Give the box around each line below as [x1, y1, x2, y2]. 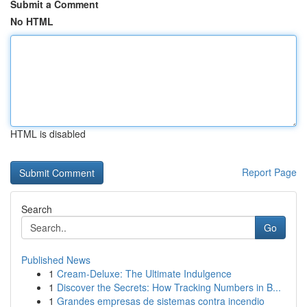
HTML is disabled [10, 127, 86, 140]
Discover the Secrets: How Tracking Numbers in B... [57, 280, 281, 294]
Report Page [242, 165, 297, 179]
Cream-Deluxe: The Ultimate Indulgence [57, 267, 232, 280]
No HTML [10, 14, 53, 28]
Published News [21, 253, 90, 267]
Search [21, 202, 52, 216]
